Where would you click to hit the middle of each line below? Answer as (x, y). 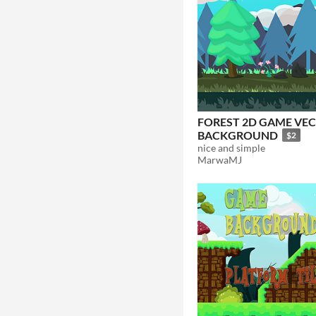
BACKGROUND (238, 135)
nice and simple (231, 148)
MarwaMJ (220, 160)
